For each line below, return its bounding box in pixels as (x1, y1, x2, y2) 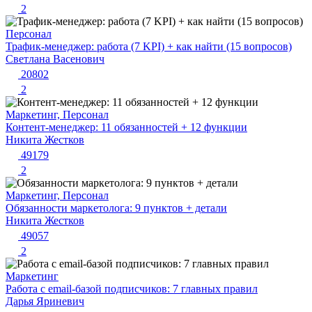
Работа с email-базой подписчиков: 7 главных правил (6, 283, 258, 295)
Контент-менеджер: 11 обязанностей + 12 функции (6, 121, 247, 134)
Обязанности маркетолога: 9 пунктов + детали (6, 202, 227, 214)
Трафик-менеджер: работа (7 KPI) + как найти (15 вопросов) (6, 40, 292, 53)
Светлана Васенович (6, 53, 104, 65)
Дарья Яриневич (6, 295, 84, 308)
